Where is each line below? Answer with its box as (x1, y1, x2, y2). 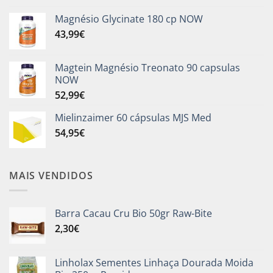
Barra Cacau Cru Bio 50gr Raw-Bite (55, 207, 212, 221)
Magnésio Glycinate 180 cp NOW (55, 12, 203, 26)
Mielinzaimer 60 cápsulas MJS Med (55, 110, 211, 124)
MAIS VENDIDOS (9, 168, 93, 182)
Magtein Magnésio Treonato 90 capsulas (55, 60, 240, 74)
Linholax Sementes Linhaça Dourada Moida (55, 256, 253, 270)
